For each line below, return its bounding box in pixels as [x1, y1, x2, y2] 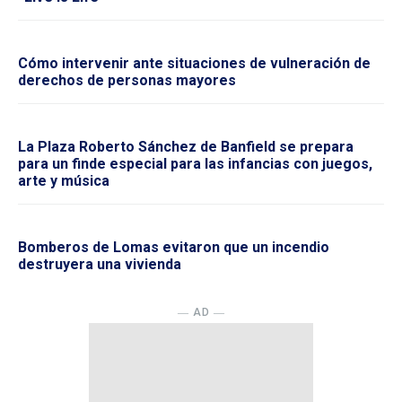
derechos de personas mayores [18, 71, 236, 89]
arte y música [18, 171, 109, 189]
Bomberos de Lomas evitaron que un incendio [18, 238, 329, 256]
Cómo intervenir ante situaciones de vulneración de [18, 54, 371, 72]
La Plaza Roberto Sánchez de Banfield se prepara [18, 137, 354, 155]
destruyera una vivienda [18, 255, 181, 273]
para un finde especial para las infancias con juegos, [18, 154, 372, 172]
